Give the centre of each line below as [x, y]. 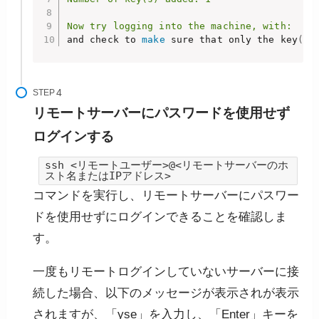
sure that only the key [231, 39]
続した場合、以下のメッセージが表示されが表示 [166, 293]
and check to [104, 39]
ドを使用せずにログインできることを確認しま [160, 216]
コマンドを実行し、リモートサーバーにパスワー [166, 195]
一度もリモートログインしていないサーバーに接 [166, 271]
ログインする [74, 137]
